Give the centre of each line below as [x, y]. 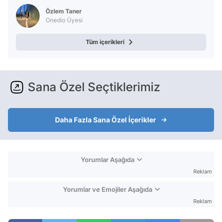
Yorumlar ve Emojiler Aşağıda [107, 190]
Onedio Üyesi [64, 20]
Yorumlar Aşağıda [107, 160]
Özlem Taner [64, 11]
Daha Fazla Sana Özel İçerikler [106, 120]
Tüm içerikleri [105, 42]
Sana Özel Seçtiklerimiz [94, 87]
